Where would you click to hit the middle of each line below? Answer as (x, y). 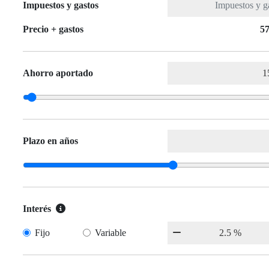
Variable (111, 233)
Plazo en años (50, 141)
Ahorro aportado (58, 73)
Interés (37, 209)
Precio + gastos (53, 29)
